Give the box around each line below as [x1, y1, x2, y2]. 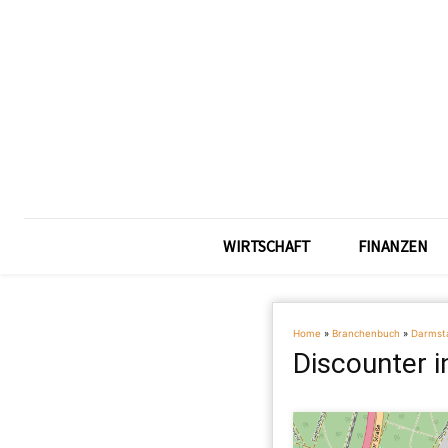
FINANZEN [358, 236, 427, 256]
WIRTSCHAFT [223, 236, 310, 256]
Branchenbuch [332, 328, 400, 339]
